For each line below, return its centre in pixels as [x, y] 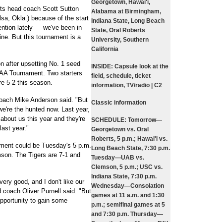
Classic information [119, 103]
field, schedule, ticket [121, 76]
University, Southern [120, 40]
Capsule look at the [141, 66]
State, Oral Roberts [118, 30]
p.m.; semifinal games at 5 [128, 205]
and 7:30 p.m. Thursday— [127, 214]
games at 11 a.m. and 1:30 [128, 195]
